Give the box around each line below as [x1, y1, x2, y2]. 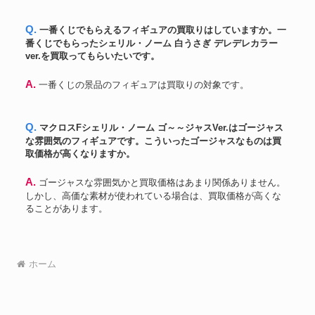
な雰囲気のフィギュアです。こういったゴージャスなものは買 [25, 135, 281, 146]
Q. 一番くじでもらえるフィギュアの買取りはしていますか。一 [25, 23, 37, 36]
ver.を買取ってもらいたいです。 [25, 51, 160, 62]
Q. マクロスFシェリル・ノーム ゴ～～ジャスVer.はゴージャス [25, 120, 37, 133]
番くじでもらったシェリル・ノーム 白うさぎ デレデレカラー [25, 38, 278, 49]
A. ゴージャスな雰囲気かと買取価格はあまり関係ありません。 [25, 175, 36, 188]
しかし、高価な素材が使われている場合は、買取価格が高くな [25, 190, 281, 201]
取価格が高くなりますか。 [25, 148, 135, 159]
